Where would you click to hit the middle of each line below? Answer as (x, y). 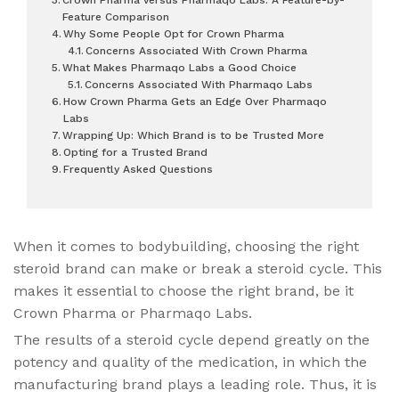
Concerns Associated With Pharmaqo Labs (199, 84)
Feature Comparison (116, 16)
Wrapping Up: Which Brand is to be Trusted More (194, 135)
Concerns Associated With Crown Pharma (197, 50)
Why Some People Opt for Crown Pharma (174, 33)
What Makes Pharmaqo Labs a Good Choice (180, 67)
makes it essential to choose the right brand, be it (183, 290)
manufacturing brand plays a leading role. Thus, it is (195, 384)
